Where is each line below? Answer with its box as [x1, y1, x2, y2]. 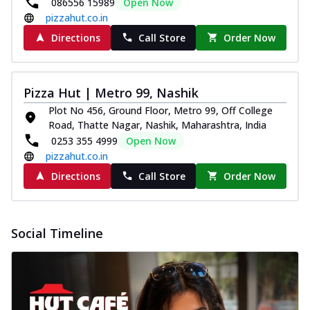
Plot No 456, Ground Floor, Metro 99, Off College [48, 103, 273, 117]
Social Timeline [11, 224, 103, 241]
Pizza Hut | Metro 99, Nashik [24, 84, 199, 101]
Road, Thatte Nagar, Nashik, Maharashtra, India [48, 118, 266, 131]
